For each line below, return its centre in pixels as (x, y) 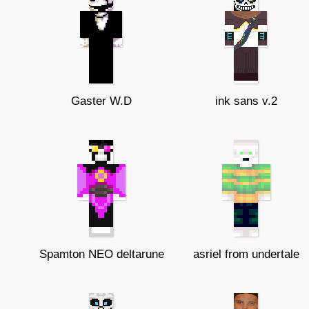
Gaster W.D (101, 101)
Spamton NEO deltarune (101, 254)
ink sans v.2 (246, 101)
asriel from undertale (246, 254)
